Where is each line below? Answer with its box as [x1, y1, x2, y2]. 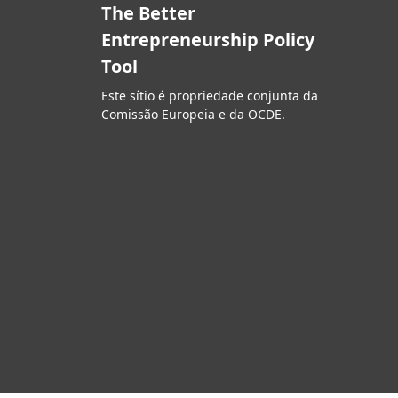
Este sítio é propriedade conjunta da [101, 87, 318, 105]
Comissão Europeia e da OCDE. [101, 106, 285, 123]
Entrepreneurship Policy [101, 28, 314, 52]
